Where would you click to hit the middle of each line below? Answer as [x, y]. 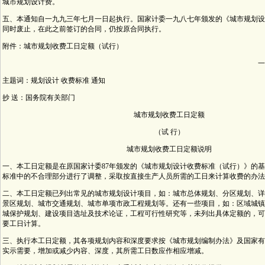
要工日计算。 [24, 224]
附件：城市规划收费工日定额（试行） [63, 46]
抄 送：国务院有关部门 [39, 98]
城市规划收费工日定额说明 [169, 149]
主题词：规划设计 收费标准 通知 [54, 80]
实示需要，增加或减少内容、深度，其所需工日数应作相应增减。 [105, 251]
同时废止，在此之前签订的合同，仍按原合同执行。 [84, 29]
